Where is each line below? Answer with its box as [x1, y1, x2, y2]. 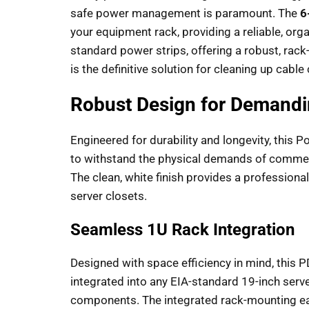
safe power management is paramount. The [70, 6, 300, 21]
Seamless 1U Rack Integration [70, 220, 295, 240]
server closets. [70, 189, 147, 203]
